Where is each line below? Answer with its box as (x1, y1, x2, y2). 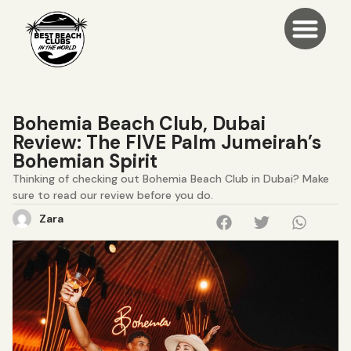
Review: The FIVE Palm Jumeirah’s (13, 130, 321, 154)
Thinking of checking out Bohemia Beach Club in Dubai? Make (13, 172, 329, 186)
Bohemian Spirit (13, 149, 157, 173)
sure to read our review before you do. (13, 188, 213, 202)
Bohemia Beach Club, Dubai (13, 111, 266, 136)
